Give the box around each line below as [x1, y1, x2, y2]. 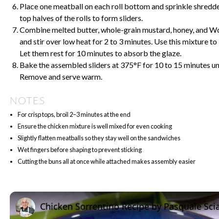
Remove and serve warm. [20, 72, 102, 82]
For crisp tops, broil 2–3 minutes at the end [18, 110, 131, 119]
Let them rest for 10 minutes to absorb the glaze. [20, 48, 181, 58]
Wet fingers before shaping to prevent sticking [18, 146, 142, 154]
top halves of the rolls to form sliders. [20, 13, 143, 23]
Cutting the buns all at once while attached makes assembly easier [18, 157, 196, 166]
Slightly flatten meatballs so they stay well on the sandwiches [18, 134, 180, 142]
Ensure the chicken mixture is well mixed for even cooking [18, 122, 172, 131]
